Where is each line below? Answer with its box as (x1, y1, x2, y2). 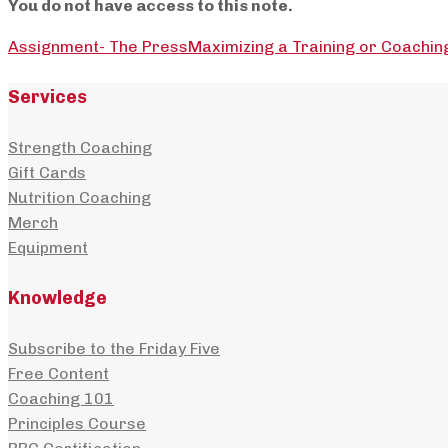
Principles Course (8, 413, 146, 433)
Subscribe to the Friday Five (8, 338, 220, 358)
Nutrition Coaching (8, 187, 151, 207)
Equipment (8, 237, 88, 257)
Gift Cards (8, 162, 86, 182)
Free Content (8, 363, 109, 383)
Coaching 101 (8, 388, 114, 408)
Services (8, 85, 87, 108)
